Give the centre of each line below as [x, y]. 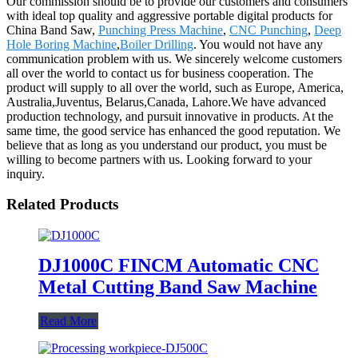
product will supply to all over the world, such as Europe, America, [175, 87]
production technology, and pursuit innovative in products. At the [170, 116]
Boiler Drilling [157, 44]
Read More [68, 320]
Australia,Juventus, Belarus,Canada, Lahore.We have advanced [166, 101]
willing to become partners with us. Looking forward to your [159, 159]
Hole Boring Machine [62, 44]
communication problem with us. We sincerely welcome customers [174, 58]
